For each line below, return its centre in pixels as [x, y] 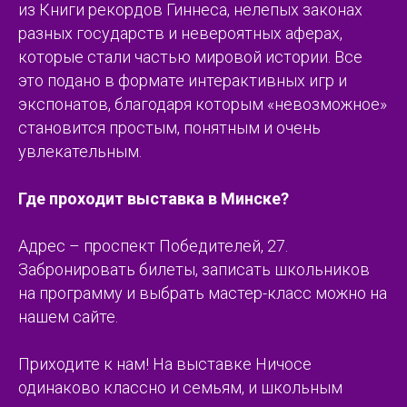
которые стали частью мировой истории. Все [190, 56]
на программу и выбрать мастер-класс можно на [203, 293]
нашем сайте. [68, 316]
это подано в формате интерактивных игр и [183, 80]
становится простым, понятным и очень [169, 127]
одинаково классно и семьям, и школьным [180, 387]
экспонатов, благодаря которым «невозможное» [203, 104]
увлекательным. [80, 151]
